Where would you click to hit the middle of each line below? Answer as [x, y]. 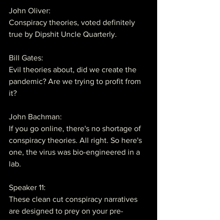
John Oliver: [30, 10]
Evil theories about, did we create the [74, 69]
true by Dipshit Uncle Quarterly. [63, 34]
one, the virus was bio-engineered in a [75, 152]
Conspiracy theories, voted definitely [73, 22]
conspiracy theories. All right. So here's [76, 140]
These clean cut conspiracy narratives [74, 199]
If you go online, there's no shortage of [76, 128]
